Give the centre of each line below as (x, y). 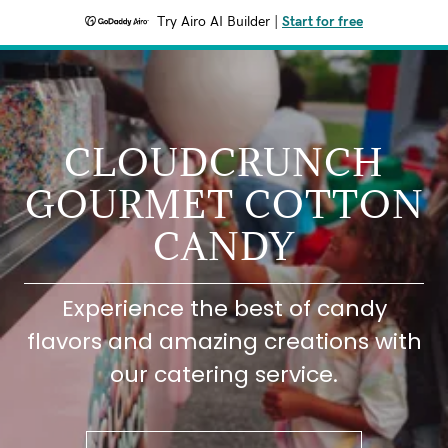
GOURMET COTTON (224, 204)
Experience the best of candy (224, 308)
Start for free (322, 22)
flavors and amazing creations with (224, 341)
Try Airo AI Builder (213, 22)
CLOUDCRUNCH (224, 162)
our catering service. (224, 374)
